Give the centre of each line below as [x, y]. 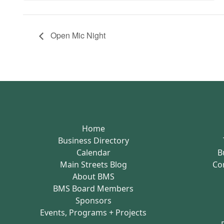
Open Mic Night [77, 35]
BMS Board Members [93, 188]
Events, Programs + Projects [93, 212]
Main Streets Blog [93, 164]
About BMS [93, 176]
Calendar [93, 152]
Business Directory [93, 140]
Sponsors [93, 200]
